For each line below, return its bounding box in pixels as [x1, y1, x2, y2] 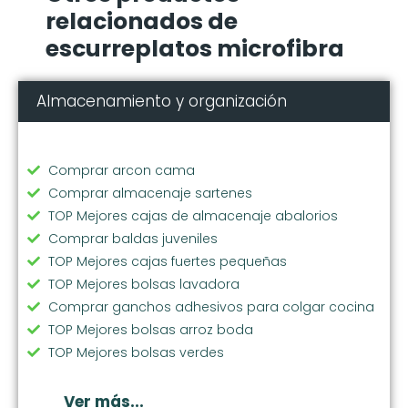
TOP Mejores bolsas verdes [48, 342, 224, 362]
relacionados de [46, 5, 238, 37]
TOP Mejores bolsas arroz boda [48, 320, 253, 339]
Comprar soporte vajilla [48, 365, 204, 384]
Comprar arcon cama [48, 160, 195, 179]
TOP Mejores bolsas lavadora [48, 274, 240, 293]
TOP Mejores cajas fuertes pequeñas [48, 251, 287, 270]
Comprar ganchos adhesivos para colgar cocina [48, 297, 374, 316]
